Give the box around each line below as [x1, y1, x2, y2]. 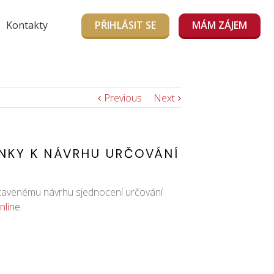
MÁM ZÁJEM [192, 18, 247, 32]
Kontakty [6, 18, 48, 32]
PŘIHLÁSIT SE [95, 18, 156, 32]
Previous [104, 91, 142, 105]
